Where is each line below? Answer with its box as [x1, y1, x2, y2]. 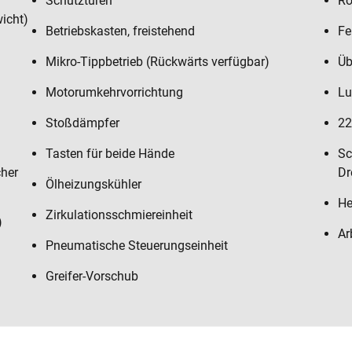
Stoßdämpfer [46, 115, 119, 130]
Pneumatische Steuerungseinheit [46, 238, 228, 253]
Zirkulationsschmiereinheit [46, 207, 192, 222]
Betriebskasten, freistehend [46, 24, 195, 38]
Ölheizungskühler [46, 177, 141, 192]
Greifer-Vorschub [46, 269, 138, 284]
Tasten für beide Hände [46, 146, 174, 161]
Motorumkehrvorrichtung [46, 85, 183, 100]
